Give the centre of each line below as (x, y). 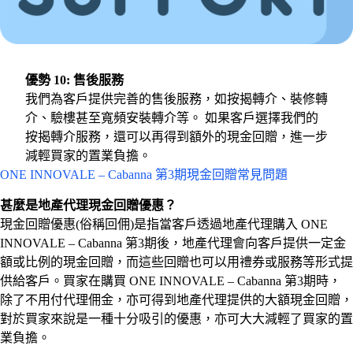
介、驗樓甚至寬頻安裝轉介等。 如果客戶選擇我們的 (172, 118)
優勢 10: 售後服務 (74, 80)
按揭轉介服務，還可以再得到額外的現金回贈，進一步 (176, 137)
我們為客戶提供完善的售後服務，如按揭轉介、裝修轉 (176, 99)
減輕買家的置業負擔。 (88, 156)
